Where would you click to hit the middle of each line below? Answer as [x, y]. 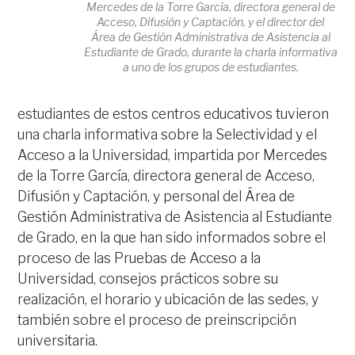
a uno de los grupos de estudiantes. [210, 67]
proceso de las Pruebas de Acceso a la [139, 258]
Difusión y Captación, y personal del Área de [157, 197]
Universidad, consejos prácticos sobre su [148, 279]
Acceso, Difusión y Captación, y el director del [211, 21]
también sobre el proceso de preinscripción [157, 320]
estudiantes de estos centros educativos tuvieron [174, 114]
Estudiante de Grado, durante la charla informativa [210, 52]
